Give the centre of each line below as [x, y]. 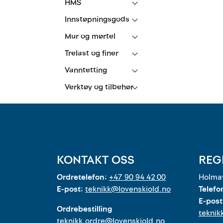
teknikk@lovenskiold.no [128, 189]
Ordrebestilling [84, 209]
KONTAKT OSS [96, 160]
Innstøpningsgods [97, 19]
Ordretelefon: [83, 177]
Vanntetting [86, 70]
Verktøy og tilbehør [99, 87]
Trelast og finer [92, 53]
